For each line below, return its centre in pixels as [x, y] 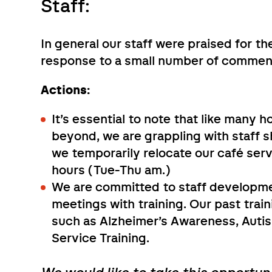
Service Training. [101, 239]
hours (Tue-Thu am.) [111, 171]
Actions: [66, 91]
